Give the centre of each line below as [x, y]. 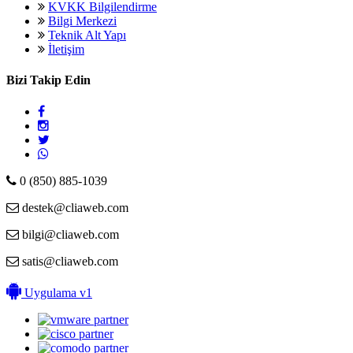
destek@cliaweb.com [74, 207]
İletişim [66, 50]
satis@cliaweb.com [69, 261]
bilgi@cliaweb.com [69, 234]
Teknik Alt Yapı [87, 35]
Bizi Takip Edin [48, 80]
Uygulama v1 [57, 292]
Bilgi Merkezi [82, 21]
